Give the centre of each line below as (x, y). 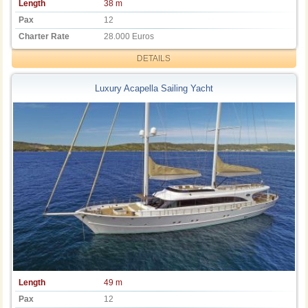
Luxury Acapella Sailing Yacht (154, 88)
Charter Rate (44, 37)
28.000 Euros (129, 37)
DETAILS (154, 59)
